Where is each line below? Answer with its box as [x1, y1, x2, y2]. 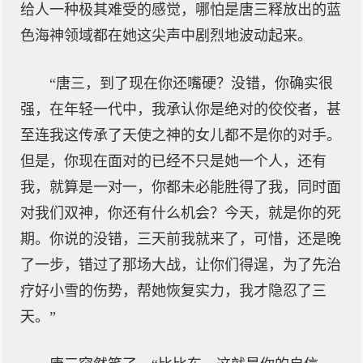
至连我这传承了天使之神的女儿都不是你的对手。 [20, 127, 341, 143]
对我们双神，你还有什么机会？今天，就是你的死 [20, 205, 341, 221]
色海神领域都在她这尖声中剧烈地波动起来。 [20, 28, 312, 44]
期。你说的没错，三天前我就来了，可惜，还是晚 [20, 231, 341, 247]
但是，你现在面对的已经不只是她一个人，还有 [20, 153, 327, 169]
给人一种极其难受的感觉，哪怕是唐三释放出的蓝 [20, 2, 341, 18]
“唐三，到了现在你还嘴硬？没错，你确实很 [49, 75, 333, 92]
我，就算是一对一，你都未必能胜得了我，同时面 [20, 179, 341, 195]
